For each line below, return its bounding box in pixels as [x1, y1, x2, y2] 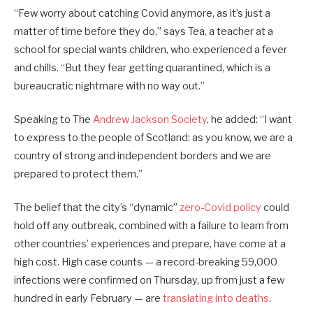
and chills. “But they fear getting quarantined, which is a [14, 61, 270, 74]
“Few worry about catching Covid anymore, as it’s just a [14, 6, 270, 20]
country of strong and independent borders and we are [14, 149, 271, 162]
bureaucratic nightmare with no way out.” [14, 79, 205, 92]
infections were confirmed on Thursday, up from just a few [14, 273, 284, 286]
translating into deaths [163, 291, 269, 305]
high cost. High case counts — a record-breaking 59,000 [14, 255, 277, 268]
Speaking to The [14, 112, 93, 126]
